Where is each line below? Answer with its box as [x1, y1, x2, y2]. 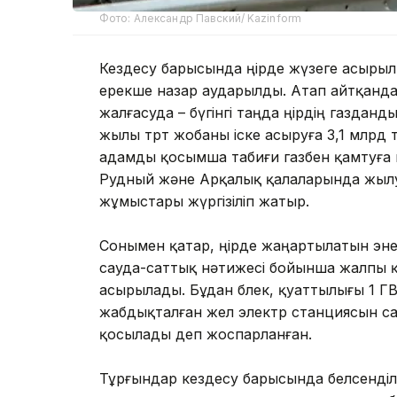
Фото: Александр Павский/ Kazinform [99, 12, 302, 26]
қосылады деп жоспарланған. [99, 325, 312, 344]
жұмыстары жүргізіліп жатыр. [99, 192, 314, 211]
